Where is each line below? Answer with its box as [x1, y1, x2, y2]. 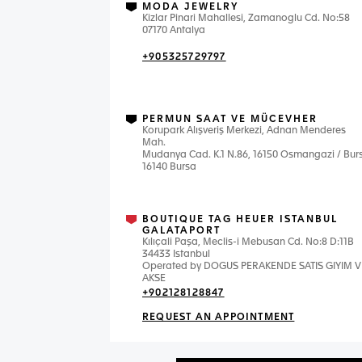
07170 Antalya [142, 26, 205, 36]
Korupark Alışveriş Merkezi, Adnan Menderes [142, 126, 346, 136]
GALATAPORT [142, 226, 221, 236]
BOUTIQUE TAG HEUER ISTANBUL [142, 215, 338, 225]
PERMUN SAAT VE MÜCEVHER [142, 115, 318, 124]
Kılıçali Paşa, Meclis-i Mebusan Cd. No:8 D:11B [142, 238, 354, 247]
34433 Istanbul [142, 250, 210, 259]
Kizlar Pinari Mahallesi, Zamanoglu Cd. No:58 [142, 14, 350, 23]
